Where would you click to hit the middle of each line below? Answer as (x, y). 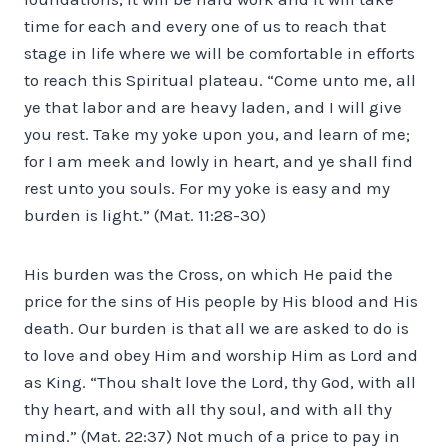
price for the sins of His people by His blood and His (221, 300)
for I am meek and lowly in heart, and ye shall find (218, 160)
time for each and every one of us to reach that (205, 25)
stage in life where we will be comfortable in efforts (219, 52)
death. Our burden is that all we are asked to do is (216, 327)
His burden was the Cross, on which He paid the (208, 273)
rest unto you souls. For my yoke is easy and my (207, 187)
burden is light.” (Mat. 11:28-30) (145, 214)
